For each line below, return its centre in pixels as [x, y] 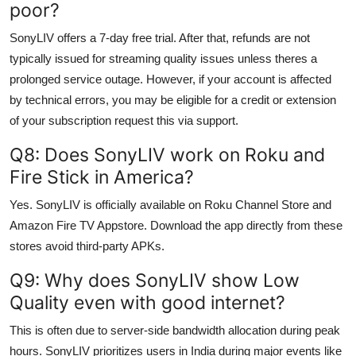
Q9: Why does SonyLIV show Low [155, 280]
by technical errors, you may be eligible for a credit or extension [173, 99]
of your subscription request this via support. [124, 120]
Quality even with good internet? [147, 302]
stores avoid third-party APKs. [87, 246]
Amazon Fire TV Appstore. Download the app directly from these [176, 225]
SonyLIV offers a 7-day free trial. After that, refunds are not [160, 37]
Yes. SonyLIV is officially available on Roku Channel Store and [170, 204]
